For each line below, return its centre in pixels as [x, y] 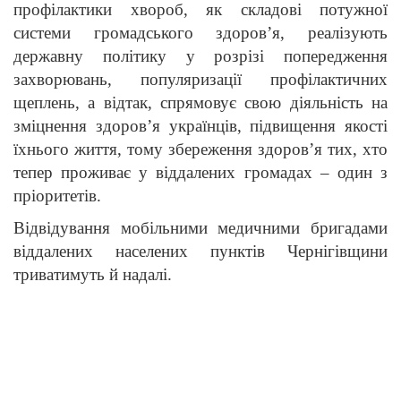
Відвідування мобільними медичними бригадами [200, 228]
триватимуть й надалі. [93, 275]
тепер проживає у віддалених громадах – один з [200, 173]
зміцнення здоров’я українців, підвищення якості [200, 126]
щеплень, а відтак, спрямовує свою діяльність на [200, 103]
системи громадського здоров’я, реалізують [200, 33]
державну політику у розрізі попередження [200, 56]
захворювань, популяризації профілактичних [200, 80]
